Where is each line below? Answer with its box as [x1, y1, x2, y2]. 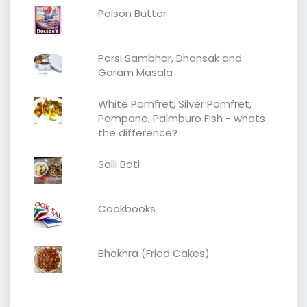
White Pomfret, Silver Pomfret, [97, 96, 251, 111]
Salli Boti [97, 156, 140, 171]
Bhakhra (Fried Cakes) [97, 245, 210, 260]
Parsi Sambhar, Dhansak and [97, 50, 242, 65]
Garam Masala [97, 64, 173, 79]
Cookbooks [97, 201, 156, 216]
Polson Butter [97, 5, 167, 21]
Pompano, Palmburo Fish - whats [97, 110, 265, 125]
